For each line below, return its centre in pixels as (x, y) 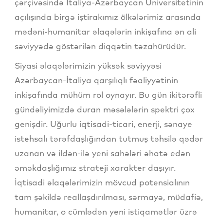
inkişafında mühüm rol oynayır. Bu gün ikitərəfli (108, 94)
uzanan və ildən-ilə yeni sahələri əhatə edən (102, 153)
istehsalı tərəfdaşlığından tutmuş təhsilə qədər (109, 138)
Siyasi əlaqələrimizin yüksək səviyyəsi (88, 65)
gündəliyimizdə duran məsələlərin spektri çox (105, 109)
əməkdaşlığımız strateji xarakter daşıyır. (95, 167)
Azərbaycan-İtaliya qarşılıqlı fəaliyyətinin (96, 80)
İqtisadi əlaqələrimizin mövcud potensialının (102, 182)
